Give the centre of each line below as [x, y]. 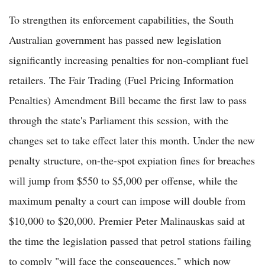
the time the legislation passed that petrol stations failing [130, 241]
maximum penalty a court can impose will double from [127, 201]
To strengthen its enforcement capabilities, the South [121, 20]
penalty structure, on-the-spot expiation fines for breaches [132, 161]
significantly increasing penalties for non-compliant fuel [129, 60]
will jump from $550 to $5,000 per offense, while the [123, 181]
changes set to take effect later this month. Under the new [132, 140]
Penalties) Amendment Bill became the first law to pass [128, 100]
